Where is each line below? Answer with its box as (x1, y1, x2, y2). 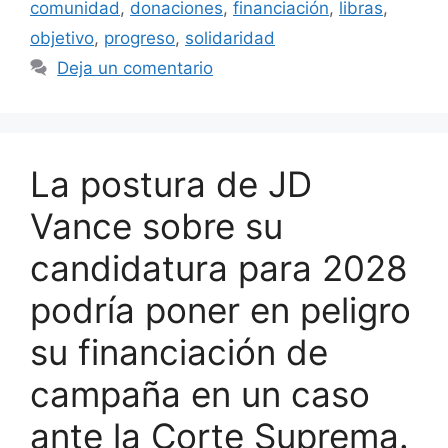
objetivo (30, 27, 94, 48)
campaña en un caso (30, 372, 370, 415)
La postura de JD (30, 162, 312, 205)
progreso (104, 27, 175, 48)
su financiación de (30, 330, 328, 373)
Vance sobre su (30, 204, 283, 247)
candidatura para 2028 (30, 246, 408, 289)
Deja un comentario (57, 57, 214, 78)
